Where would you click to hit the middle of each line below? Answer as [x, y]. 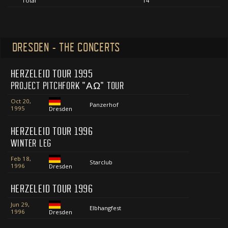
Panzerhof [104, 105]
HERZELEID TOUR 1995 [52, 74]
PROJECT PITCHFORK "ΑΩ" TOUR [67, 86]
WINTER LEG [31, 144]
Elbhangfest [105, 208]
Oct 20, [21, 101]
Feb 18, [21, 159]
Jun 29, [20, 205]
